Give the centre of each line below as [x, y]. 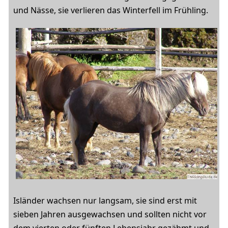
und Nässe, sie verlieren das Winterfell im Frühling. [111, 10]
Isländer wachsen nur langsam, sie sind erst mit [105, 201]
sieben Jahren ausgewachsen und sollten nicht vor [110, 214]
